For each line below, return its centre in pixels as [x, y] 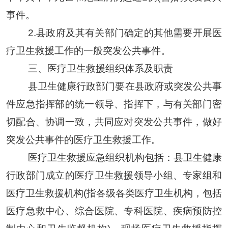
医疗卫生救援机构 [45, 193]
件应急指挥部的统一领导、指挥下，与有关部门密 [114, 104]
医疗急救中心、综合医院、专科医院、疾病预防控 [114, 211]
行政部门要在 [106, 86]
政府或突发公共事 [183, 86]
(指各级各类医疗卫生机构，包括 [153, 193]
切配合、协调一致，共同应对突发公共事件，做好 [114, 122]
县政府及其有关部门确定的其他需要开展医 [129, 33]
